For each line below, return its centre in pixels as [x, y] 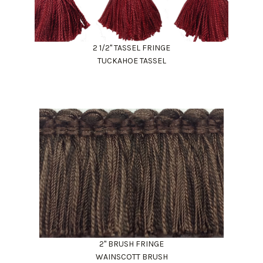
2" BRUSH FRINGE [131, 244]
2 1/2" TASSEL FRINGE [131, 48]
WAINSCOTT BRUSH [131, 257]
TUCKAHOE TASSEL [131, 60]
